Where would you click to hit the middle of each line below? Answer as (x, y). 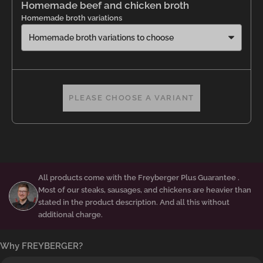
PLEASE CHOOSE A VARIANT (131, 97)
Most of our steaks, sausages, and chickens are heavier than (145, 190)
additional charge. (70, 214)
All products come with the (88, 177)
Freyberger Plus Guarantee (187, 177)
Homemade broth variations (72, 18)
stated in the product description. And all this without (134, 202)
